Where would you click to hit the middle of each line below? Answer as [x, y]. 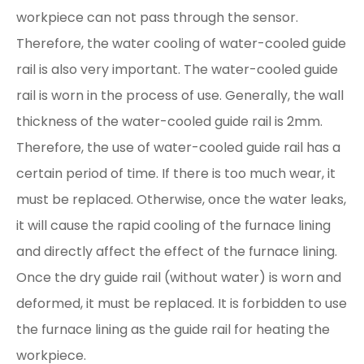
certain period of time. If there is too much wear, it [176, 173]
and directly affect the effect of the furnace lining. [177, 251]
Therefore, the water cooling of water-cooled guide [181, 43]
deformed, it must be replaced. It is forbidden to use [182, 303]
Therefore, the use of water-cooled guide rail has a [178, 147]
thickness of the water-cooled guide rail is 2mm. [169, 121]
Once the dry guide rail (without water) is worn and [179, 277]
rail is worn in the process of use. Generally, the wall [180, 95]
